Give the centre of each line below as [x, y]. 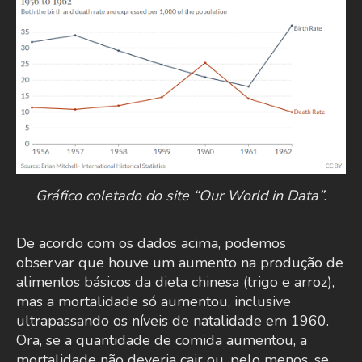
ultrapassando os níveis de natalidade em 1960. [173, 321]
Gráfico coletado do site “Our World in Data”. [181, 196]
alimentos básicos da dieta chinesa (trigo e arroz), [175, 282]
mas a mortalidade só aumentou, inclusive [154, 302]
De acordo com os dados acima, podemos [151, 244]
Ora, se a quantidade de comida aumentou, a [162, 341]
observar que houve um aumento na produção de [180, 263]
